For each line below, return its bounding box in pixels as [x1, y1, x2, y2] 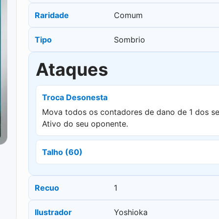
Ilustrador [35, 207, 72, 218]
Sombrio [114, 35, 145, 45]
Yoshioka [114, 207, 148, 218]
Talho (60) [42, 147, 83, 157]
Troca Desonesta [42, 92, 108, 103]
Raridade [35, 10, 69, 21]
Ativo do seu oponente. [42, 119, 128, 129]
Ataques [36, 59, 108, 81]
